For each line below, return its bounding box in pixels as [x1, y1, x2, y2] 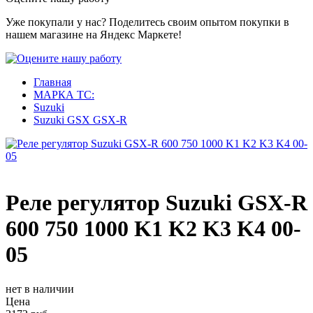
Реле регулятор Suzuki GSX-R [6, 190, 307, 216]
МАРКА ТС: [34, 89, 94, 101]
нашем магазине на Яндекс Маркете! [6, 29, 182, 41]
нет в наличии [6, 282, 74, 295]
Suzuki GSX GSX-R [34, 114, 127, 126]
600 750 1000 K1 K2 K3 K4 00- [6, 216, 301, 242]
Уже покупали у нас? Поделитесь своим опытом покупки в [6, 16, 289, 28]
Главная [34, 76, 71, 88]
